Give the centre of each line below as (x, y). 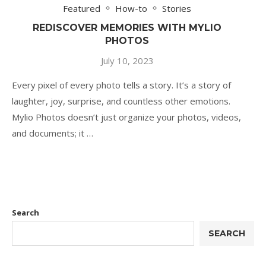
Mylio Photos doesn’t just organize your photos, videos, (126, 117)
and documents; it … (53, 133)
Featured (82, 8)
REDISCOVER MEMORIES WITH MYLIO (127, 27)
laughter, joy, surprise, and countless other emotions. (121, 101)
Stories (177, 8)
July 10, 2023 (127, 60)
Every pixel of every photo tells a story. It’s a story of (121, 85)
